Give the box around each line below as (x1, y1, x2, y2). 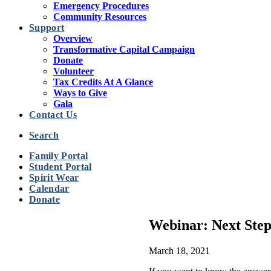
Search (29, 130, 59, 140)
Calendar (29, 183, 70, 194)
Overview (53, 33, 93, 44)
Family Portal (29, 151, 88, 161)
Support (29, 22, 65, 33)
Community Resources (53, 11, 146, 22)
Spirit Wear (29, 172, 79, 183)
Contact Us (29, 109, 77, 120)
